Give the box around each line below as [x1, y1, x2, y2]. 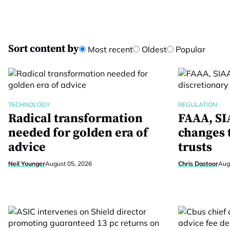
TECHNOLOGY [8, 101, 50, 108]
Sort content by [8, 43, 79, 55]
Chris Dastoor [178, 160, 218, 167]
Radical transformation [8, 111, 143, 126]
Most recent [86, 44, 133, 54]
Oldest [140, 44, 167, 54]
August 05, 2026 [45, 160, 92, 167]
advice [8, 140, 46, 155]
